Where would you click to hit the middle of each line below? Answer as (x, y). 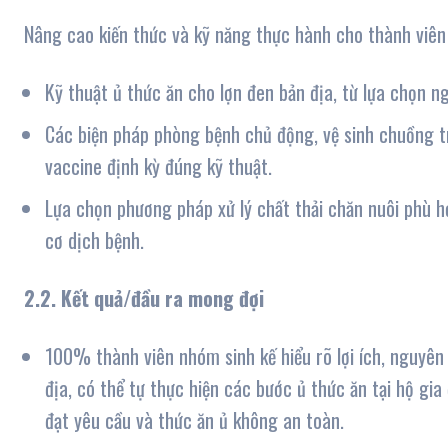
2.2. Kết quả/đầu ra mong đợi (144, 298)
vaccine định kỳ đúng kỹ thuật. (158, 166)
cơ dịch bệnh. (94, 240)
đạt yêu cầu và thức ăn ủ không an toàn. (194, 420)
